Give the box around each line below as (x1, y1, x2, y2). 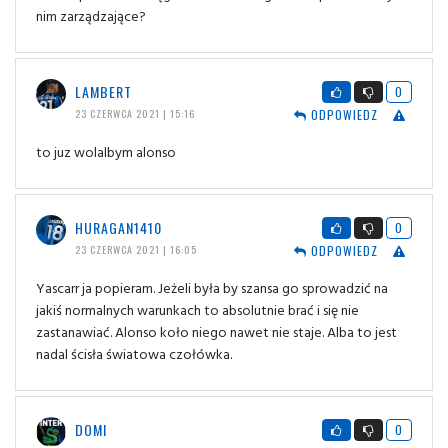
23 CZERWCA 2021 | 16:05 (74, 242, 197, 258)
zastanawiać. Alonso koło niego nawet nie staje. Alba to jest (36, 321, 397, 343)
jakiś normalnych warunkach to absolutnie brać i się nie (36, 299, 359, 321)
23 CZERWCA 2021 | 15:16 (74, 106, 195, 122)
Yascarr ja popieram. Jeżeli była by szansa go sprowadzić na (36, 277, 388, 299)
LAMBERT (74, 81, 132, 103)
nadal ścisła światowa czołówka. (36, 343, 232, 365)
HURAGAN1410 (74, 217, 162, 239)
